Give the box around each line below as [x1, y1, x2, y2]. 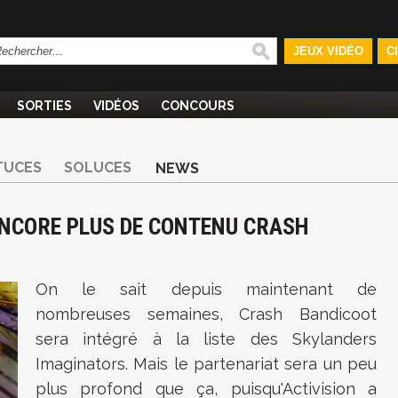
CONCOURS [161, 99, 235, 113]
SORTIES [17, 99, 72, 113]
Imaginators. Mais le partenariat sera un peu [36, 354, 377, 373]
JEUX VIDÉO [292, 44, 363, 58]
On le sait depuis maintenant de [36, 280, 377, 298]
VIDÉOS [93, 99, 139, 113]
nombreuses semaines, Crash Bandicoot [36, 305, 377, 323]
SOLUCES [64, 159, 131, 176]
